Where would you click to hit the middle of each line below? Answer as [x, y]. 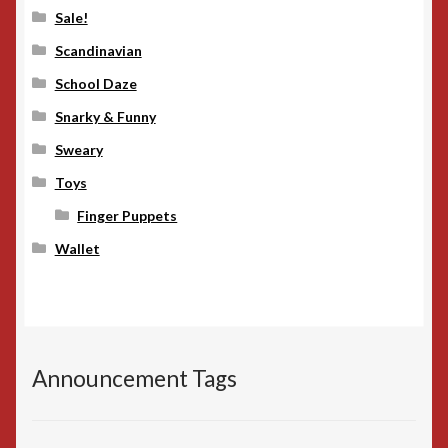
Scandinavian [98, 50]
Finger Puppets [127, 215]
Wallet [77, 248]
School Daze [95, 83]
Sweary [78, 149]
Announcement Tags [134, 379]
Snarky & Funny [105, 116]
